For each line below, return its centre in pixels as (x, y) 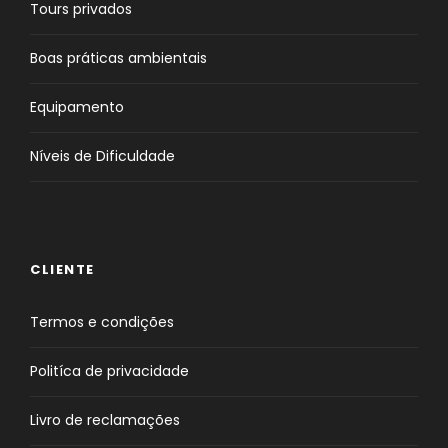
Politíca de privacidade (109, 371)
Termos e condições (102, 322)
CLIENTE (62, 270)
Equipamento (77, 107)
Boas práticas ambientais (118, 58)
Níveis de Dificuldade (102, 156)
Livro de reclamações (105, 420)
